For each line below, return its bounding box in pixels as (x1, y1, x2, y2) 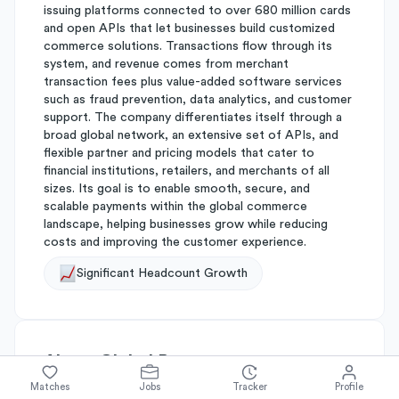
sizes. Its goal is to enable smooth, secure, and (44, 183, 310, 195)
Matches (30, 381, 69, 392)
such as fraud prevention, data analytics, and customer (44, 94, 352, 106)
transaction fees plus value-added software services (44, 76, 342, 88)
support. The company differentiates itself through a (44, 111, 342, 124)
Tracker (232, 381, 267, 392)
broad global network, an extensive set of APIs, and (44, 129, 338, 142)
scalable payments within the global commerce (44, 200, 307, 213)
